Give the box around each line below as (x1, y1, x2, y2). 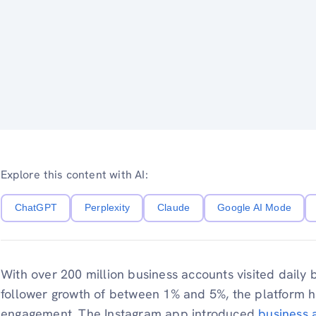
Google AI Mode (217, 202, 291, 214)
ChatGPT (14, 202, 57, 214)
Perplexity (84, 202, 130, 214)
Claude (157, 202, 190, 214)
